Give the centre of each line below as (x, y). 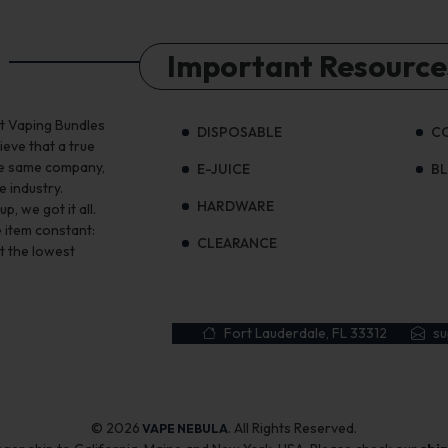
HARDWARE (236, 206)
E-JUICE (224, 169)
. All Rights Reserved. (292, 427)
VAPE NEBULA (185, 428)
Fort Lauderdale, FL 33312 (306, 333)
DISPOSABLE (240, 132)
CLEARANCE (237, 243)
